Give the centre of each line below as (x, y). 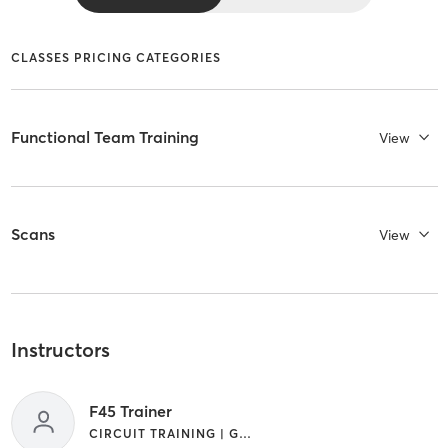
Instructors (60, 350)
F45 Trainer (130, 410)
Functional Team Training (104, 137)
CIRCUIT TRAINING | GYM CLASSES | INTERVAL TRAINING (244, 433)
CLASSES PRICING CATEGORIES (115, 57)
